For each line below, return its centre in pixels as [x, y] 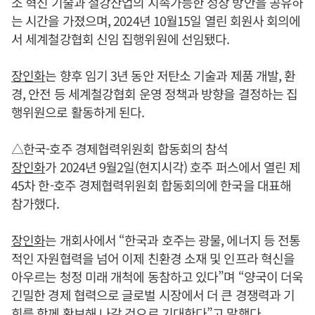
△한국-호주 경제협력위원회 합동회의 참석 [120, 148]
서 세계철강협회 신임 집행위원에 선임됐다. [121, 38]
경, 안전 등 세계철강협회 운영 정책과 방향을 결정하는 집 [155, 93]
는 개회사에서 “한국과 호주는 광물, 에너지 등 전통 [173, 239]
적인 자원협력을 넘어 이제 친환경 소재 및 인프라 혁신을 [153, 258]
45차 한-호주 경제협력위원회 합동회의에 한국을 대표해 [152, 185]
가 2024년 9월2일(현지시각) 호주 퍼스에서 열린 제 [173, 166]
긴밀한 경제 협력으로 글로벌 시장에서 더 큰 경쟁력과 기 [153, 294]
